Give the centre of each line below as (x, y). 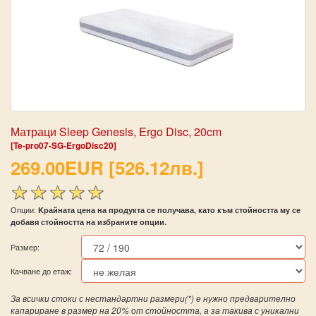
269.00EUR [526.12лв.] (107, 168)
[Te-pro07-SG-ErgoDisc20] (63, 146)
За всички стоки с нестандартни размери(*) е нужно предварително (153, 298)
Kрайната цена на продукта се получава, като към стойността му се (169, 209)
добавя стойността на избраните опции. (89, 221)
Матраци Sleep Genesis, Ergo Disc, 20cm (116, 132)
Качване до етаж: (41, 271)
